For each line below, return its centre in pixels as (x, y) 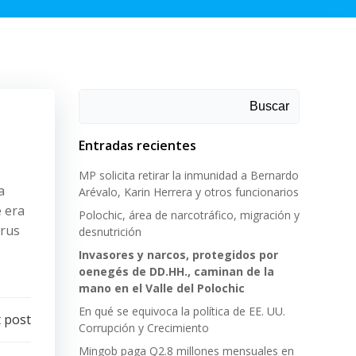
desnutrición (110, 232)
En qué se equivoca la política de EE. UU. (182, 311)
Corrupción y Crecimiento (144, 328)
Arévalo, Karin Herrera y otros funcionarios (189, 192)
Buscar (269, 106)
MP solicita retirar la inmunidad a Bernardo (189, 175)
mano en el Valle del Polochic (162, 288)
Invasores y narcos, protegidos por (178, 255)
